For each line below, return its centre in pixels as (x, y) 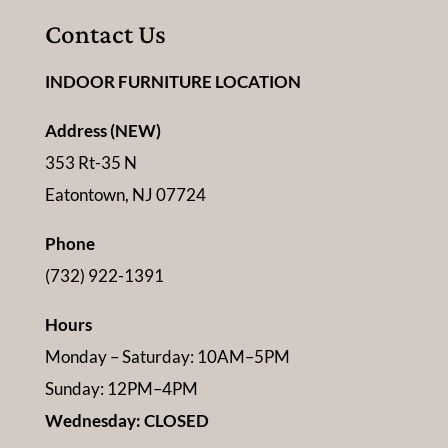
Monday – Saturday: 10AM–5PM (167, 357)
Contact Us (105, 34)
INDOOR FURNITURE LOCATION (172, 82)
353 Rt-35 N (90, 163)
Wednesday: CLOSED (126, 421)
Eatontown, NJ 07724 (125, 195)
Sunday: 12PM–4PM (121, 389)
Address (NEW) (102, 131)
